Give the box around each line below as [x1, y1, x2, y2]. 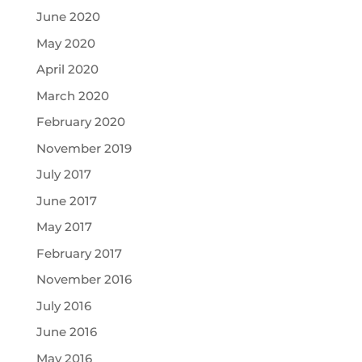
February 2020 [36, 114, 125, 129]
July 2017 [36, 166, 91, 182]
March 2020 [36, 87, 109, 103]
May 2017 [36, 219, 92, 234]
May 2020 [36, 35, 95, 51]
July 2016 [36, 297, 91, 314]
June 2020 [36, 9, 100, 24]
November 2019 [36, 140, 132, 156]
